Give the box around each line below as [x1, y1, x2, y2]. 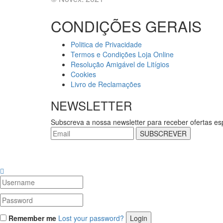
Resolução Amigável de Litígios [71, 59, 169, 69]
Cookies [71, 69, 96, 79]
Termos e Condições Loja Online [71, 49, 174, 59]
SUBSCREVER [140, 128, 187, 138]
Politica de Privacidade [71, 39, 142, 49]
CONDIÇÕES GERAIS [51, 15, 202, 37]
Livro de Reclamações [71, 79, 141, 89]
